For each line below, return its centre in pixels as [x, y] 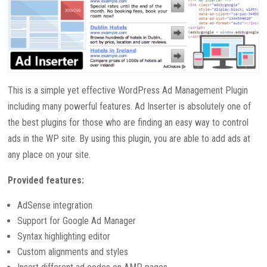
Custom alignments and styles [73, 252]
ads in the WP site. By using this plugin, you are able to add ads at [129, 138]
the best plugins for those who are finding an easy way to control [128, 122]
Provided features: [46, 180]
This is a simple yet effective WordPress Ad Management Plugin [128, 90]
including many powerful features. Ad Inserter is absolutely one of [130, 106]
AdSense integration [55, 205]
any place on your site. [49, 154]
